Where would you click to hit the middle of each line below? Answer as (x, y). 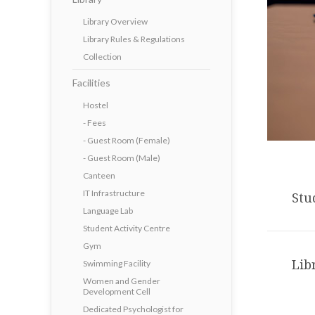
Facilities (91, 83)
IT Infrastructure (114, 193)
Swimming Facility (117, 263)
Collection (102, 57)
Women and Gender (122, 281)
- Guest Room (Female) (127, 140)
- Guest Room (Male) (122, 158)
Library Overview (115, 21)
